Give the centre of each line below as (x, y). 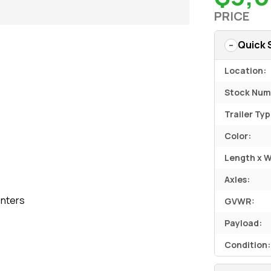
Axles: (237, 179)
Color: (238, 136)
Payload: (243, 223)
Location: (246, 70)
